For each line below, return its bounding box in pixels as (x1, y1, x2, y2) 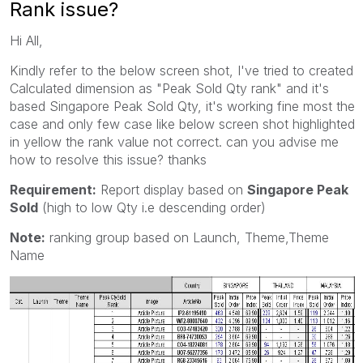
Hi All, (10, 32, 43, 49)
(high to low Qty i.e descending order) (38, 199, 266, 216)
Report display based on (96, 181, 247, 198)
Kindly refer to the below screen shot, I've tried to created (10, 62, 353, 79)
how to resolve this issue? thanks (10, 151, 207, 168)
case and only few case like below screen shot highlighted (10, 115, 355, 132)
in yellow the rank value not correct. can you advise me (10, 133, 339, 150)
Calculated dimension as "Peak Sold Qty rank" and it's (10, 79, 329, 96)
